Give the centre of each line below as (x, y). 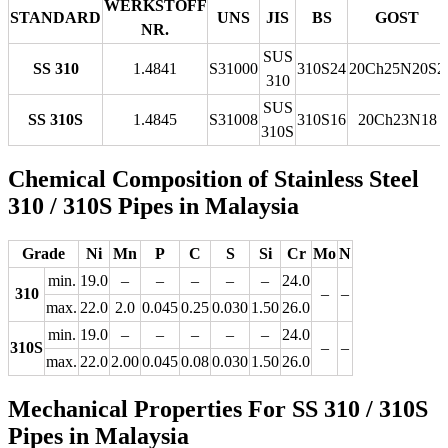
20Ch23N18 (397, 119)
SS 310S (55, 119)
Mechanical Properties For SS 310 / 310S (218, 408)
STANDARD (55, 17)
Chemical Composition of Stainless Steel (213, 178)
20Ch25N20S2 (397, 68)
